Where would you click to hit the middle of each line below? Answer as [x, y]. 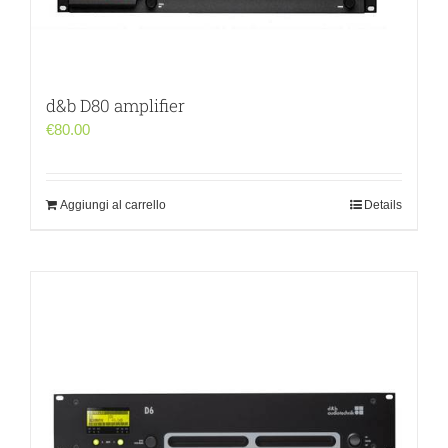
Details [383, 205]
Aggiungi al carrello [113, 205]
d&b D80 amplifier [115, 105]
